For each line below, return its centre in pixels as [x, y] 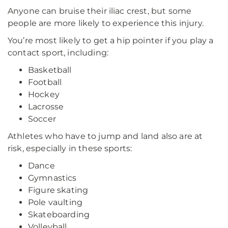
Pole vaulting [55, 202]
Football [45, 82]
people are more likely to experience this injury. [106, 23]
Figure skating [58, 190]
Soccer [42, 119]
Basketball [50, 70]
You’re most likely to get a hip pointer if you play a [111, 40]
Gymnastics [52, 178]
